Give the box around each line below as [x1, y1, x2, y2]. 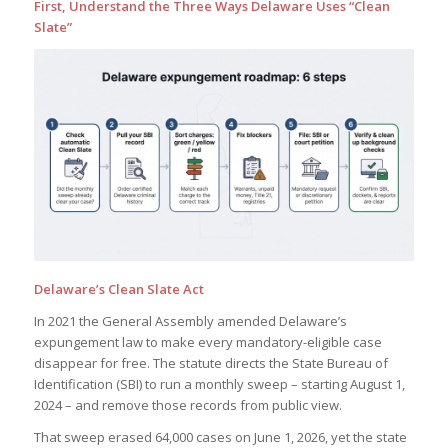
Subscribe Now [29, 106, 85, 117]
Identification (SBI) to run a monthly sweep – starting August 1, [33, 374, 405, 393]
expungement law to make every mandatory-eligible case [33, 332, 382, 351]
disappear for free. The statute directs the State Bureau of [33, 353, 388, 372]
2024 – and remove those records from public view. [33, 395, 342, 414]
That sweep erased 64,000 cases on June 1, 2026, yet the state [33, 427, 407, 446]
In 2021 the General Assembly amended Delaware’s [33, 311, 347, 330]
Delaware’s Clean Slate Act [33, 279, 204, 298]
